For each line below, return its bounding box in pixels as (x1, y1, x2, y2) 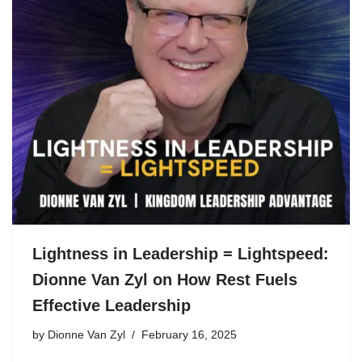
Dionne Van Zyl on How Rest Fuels (32, 271, 297, 288)
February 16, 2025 (141, 329, 237, 341)
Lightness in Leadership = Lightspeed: (32, 245, 329, 263)
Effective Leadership (32, 297, 191, 314)
